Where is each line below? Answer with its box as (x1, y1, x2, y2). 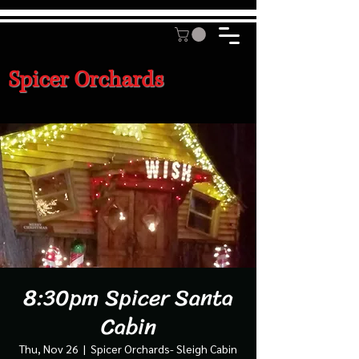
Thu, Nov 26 (19, 341, 79, 356)
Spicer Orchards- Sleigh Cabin (91, 341, 237, 356)
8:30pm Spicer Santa (23, 277, 233, 317)
